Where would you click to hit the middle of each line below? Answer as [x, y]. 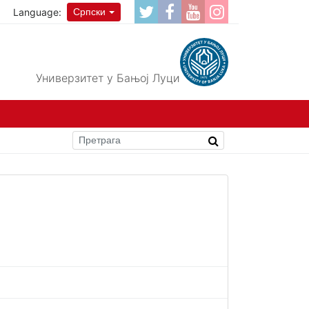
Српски [90, 11]
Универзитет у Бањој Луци [108, 78]
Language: [38, 12]
